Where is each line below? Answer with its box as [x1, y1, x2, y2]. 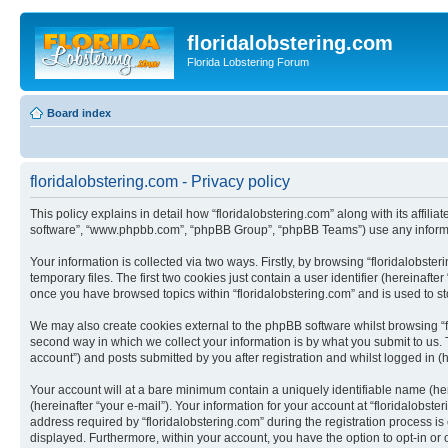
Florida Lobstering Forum [187, 56, 309, 68]
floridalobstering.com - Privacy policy [30, 172, 290, 190]
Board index [47, 106, 111, 119]
